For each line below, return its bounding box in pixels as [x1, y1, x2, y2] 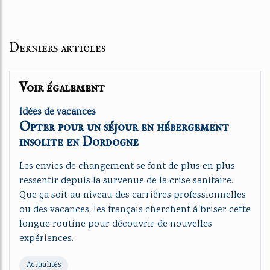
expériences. [19, 232, 74, 246]
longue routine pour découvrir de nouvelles [19, 218, 212, 231]
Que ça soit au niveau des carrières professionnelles [19, 189, 246, 202]
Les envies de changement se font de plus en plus [19, 160, 235, 174]
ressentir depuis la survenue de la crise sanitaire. [19, 174, 233, 188]
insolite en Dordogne [19, 134, 139, 151]
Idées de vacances [19, 105, 96, 119]
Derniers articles [9, 40, 105, 57]
